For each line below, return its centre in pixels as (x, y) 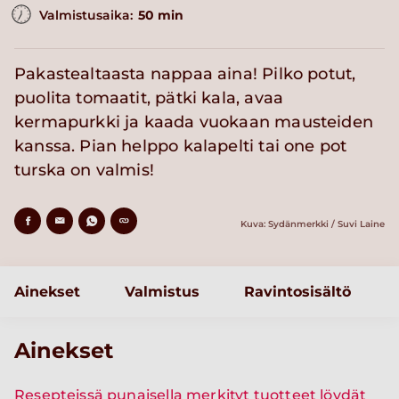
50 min (161, 16)
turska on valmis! (85, 171)
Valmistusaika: (86, 16)
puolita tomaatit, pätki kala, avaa (149, 98)
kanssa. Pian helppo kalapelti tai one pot (181, 147)
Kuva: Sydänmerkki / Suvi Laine (313, 224)
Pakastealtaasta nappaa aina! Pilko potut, (185, 74)
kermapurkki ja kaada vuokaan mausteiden (194, 122)
